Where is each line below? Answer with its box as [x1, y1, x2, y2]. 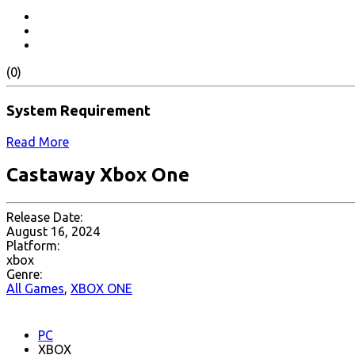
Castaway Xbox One [6, 164, 189, 186]
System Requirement [6, 101, 151, 119]
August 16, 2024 [6, 224, 100, 239]
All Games [6, 281, 64, 296]
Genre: [6, 267, 42, 282]
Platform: [6, 239, 59, 254]
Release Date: [6, 210, 82, 225]
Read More [6, 134, 69, 149]
